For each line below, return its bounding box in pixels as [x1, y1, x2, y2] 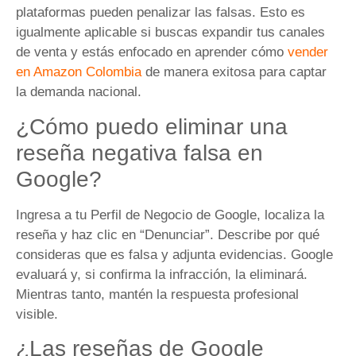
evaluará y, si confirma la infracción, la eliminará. [16, 266, 308, 282]
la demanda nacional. [16, 84, 141, 100]
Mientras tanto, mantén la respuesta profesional [16, 286, 299, 302]
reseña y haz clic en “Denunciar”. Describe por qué [16, 226, 319, 242]
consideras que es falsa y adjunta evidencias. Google [16, 246, 333, 262]
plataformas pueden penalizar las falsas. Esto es [16, 5, 305, 21]
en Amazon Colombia [16, 64, 141, 80]
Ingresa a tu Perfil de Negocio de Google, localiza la [16, 207, 324, 222]
